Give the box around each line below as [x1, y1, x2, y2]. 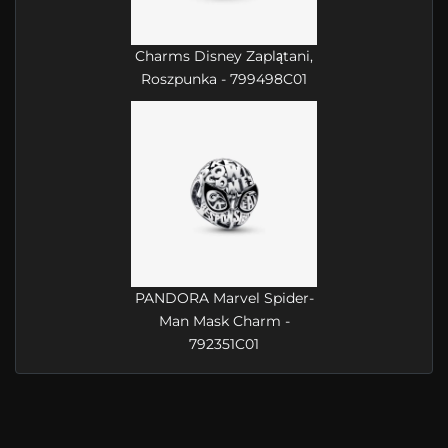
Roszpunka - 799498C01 [141, 70, 307, 89]
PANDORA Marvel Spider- [134, 289, 314, 308]
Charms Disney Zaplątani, [135, 47, 313, 66]
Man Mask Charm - [158, 312, 290, 331]
